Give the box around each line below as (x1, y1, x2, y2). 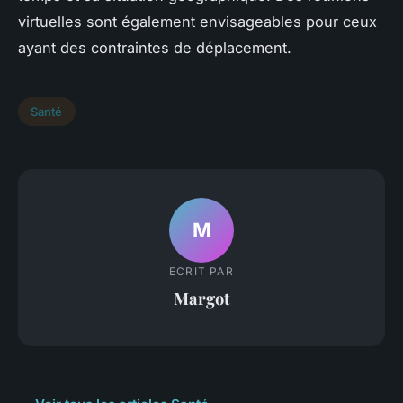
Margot (174, 286, 229, 309)
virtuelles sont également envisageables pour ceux (18, 12, 377, 31)
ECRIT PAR (169, 264, 234, 278)
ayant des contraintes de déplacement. (18, 38, 291, 57)
